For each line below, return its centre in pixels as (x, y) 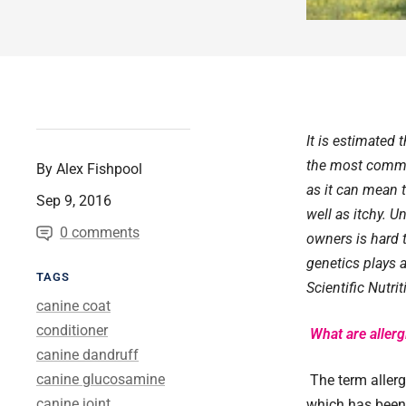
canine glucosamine (101, 380)
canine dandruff (87, 355)
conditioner (72, 331)
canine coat (73, 306)
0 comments (100, 233)
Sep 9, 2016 (74, 201)
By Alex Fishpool (89, 169)
